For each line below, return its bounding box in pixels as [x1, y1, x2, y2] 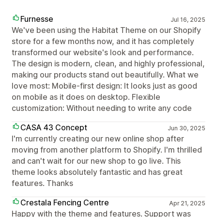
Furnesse [20, 14, 53, 24]
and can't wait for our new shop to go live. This [12, 156, 181, 166]
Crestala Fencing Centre [20, 198, 109, 207]
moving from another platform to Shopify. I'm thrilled [12, 145, 202, 155]
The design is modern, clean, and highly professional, [12, 59, 205, 68]
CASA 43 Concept [20, 123, 87, 132]
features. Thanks [12, 178, 73, 188]
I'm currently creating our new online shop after [12, 134, 184, 143]
